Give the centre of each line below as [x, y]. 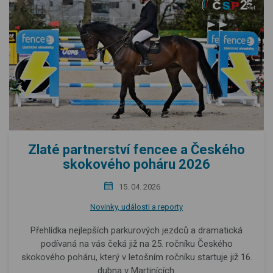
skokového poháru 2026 [136, 165]
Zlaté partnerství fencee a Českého [136, 150]
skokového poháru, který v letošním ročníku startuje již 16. [136, 257]
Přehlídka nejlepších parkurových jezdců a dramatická [136, 231]
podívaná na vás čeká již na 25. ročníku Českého [136, 244]
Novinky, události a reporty [136, 207]
